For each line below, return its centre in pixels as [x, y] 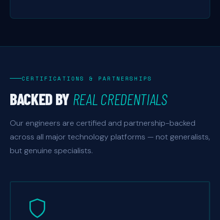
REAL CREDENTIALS [120, 98]
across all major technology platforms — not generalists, [110, 137]
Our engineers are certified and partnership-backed [103, 123]
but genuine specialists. [51, 150]
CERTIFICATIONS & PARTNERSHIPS [87, 78]
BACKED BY [41, 98]
